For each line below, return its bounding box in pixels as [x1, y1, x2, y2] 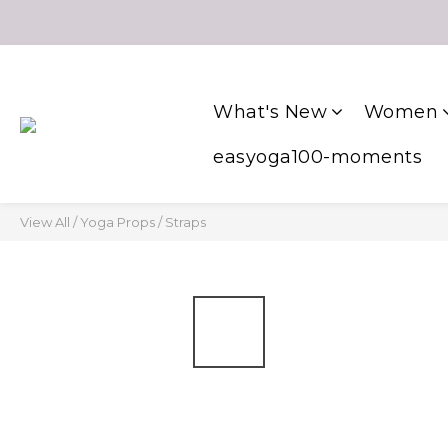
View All [20, 214, 70, 230]
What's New [213, 101, 327, 123]
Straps [165, 214, 206, 230]
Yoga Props [80, 214, 155, 230]
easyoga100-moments [213, 146, 422, 168]
